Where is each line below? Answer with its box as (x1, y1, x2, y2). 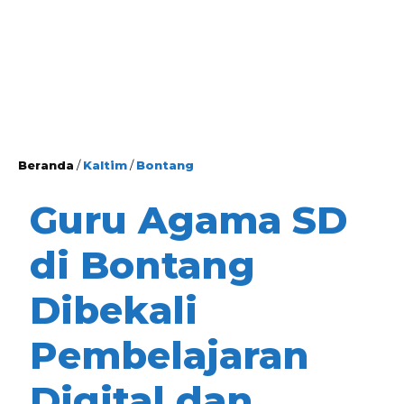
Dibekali (30, 287, 197, 334)
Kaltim (83, 158, 127, 172)
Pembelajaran (30, 332, 309, 379)
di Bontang (30, 242, 255, 289)
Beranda (18, 158, 74, 172)
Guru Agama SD (30, 197, 347, 243)
